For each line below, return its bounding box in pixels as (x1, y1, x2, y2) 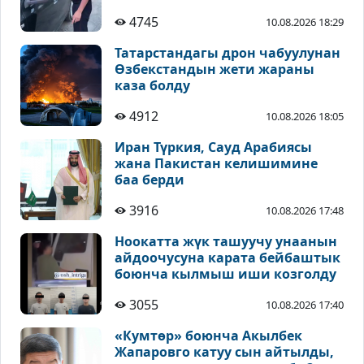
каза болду (115, 76, 190, 95)
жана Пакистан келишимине (115, 154, 318, 173)
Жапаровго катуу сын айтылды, (115, 343, 334, 362)
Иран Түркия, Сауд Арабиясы (115, 138, 312, 157)
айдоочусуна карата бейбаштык (115, 249, 340, 267)
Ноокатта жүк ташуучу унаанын (115, 232, 337, 251)
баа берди (115, 171, 184, 189)
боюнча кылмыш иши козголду (115, 265, 336, 284)
